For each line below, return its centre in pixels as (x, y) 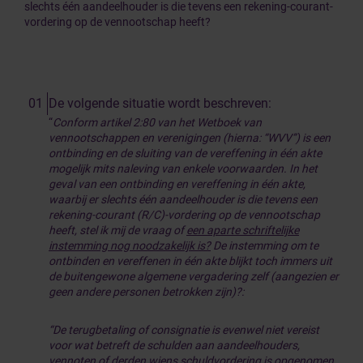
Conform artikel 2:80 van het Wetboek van (157, 122)
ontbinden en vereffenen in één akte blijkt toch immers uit (190, 261)
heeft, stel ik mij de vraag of (117, 230)
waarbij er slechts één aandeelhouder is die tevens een (183, 199)
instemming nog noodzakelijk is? (130, 246)
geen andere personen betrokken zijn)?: (146, 292)
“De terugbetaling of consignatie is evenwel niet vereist (184, 330)
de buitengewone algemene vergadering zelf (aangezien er (194, 276)
